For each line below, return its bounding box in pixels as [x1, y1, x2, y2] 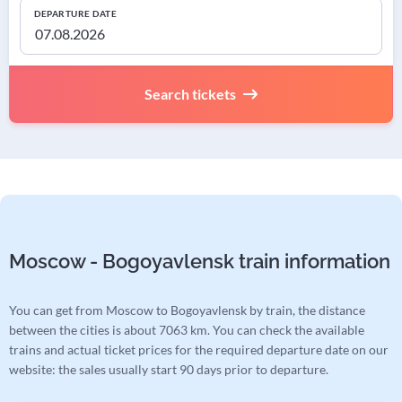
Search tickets [144, 85, 236, 103]
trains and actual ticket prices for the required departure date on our [9, 342, 389, 358]
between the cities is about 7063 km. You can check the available [9, 322, 364, 338]
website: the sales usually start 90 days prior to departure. [9, 362, 328, 378]
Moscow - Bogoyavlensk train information [9, 249, 390, 274]
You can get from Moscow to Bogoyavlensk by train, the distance [9, 302, 365, 319]
